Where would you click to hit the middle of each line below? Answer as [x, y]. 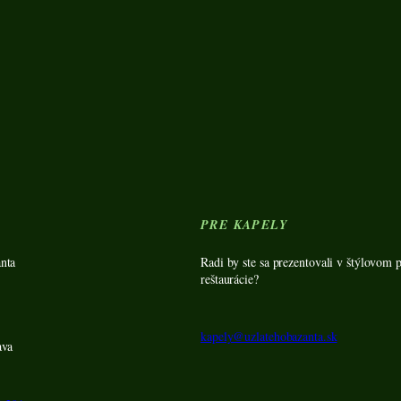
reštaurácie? [230, 279]
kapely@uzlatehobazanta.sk [269, 337]
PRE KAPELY [244, 225]
